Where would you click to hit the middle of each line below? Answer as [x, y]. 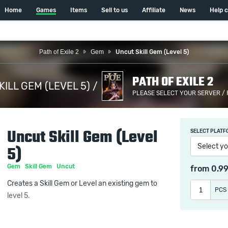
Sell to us [115, 10]
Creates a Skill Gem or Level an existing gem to [82, 184]
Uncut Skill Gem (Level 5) [152, 52]
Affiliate [154, 10]
